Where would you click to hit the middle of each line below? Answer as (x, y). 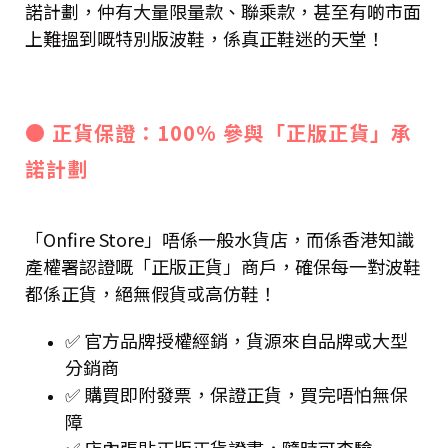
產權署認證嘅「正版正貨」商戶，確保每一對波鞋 (223, 266)
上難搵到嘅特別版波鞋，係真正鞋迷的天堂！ (205, 38)
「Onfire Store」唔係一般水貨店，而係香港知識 (219, 239)
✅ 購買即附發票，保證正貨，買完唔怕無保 (236, 394)
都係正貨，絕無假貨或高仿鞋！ (151, 293)
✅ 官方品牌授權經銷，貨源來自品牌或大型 (236, 340)
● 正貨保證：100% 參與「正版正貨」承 (218, 133)
